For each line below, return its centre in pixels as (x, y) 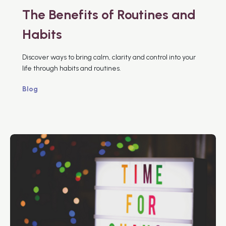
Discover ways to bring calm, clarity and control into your (109, 57)
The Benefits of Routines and (109, 14)
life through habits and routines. (72, 68)
